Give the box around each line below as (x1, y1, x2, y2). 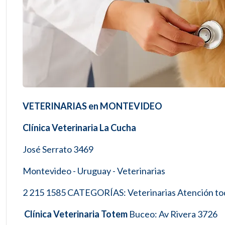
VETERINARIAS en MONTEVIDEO (23, 100, 162, 111)
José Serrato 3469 (23, 144, 93, 155)
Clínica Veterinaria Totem (23, 208, 128, 219)
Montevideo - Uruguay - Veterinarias (23, 165, 165, 176)
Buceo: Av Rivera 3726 (128, 208, 217, 219)
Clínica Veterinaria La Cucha (23, 122, 136, 133)
